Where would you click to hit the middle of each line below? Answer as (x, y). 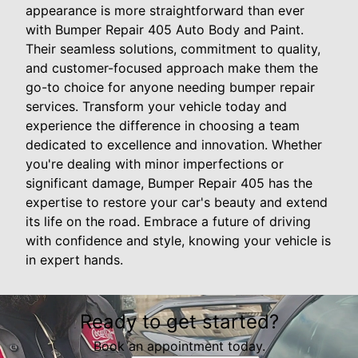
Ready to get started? (179, 321)
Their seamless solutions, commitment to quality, (173, 48)
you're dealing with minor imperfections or (155, 163)
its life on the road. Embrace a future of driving (168, 221)
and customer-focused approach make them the (172, 68)
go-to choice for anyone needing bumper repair (170, 87)
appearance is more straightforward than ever (165, 10)
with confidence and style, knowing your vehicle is (178, 240)
